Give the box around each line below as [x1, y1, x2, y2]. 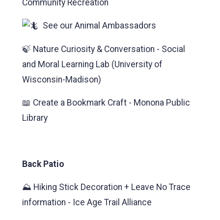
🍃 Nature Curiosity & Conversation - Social [22, 44, 185, 54]
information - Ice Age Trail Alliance [22, 197, 152, 207]
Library [22, 112, 48, 123]
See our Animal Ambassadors [39, 20, 156, 30]
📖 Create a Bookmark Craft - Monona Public [22, 97, 190, 108]
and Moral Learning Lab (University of [22, 59, 163, 69]
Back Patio [22, 159, 64, 169]
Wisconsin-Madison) [22, 74, 101, 84]
